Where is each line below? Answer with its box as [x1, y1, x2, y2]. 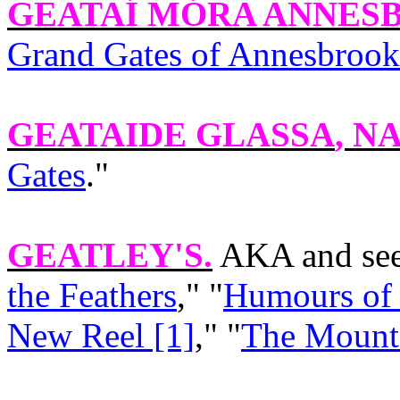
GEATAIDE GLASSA [7, 115, 335, 154]
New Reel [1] [7, 316, 195, 354]
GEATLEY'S [7, 236, 204, 274]
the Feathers [7, 276, 177, 314]
